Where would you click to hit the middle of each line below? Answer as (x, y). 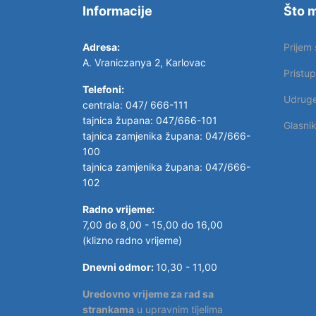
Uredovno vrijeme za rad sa (148, 294)
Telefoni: (103, 89)
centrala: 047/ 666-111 (135, 105)
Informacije (117, 11)
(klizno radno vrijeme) (132, 240)
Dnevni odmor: (119, 267)
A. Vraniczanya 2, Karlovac (144, 62)
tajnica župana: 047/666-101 (150, 120)
